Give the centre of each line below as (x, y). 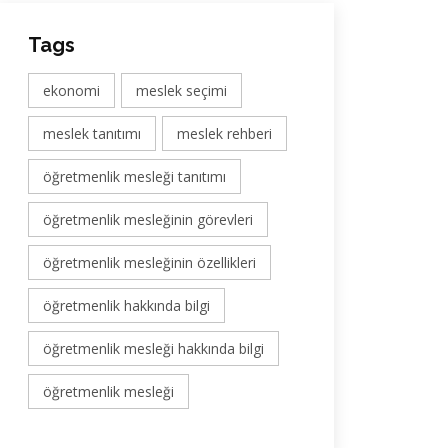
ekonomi (71, 90)
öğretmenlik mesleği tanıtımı (134, 176)
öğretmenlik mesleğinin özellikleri (149, 262)
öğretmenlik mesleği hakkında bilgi (153, 348)
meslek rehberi (224, 133)
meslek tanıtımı (92, 133)
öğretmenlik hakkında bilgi (126, 305)
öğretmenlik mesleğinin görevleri (148, 219)
